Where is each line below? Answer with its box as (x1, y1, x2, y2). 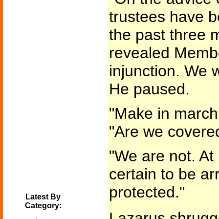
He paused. (109, 80, 190, 98)
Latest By (25, 193, 61, 201)
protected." (109, 183, 185, 201)
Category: (24, 201, 62, 210)
